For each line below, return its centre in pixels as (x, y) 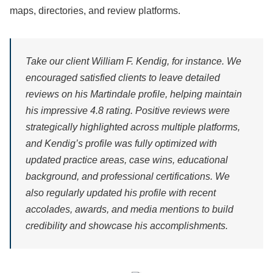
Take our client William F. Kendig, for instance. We (133, 61)
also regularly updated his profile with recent (121, 193)
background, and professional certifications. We (128, 176)
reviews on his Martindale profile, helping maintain (134, 94)
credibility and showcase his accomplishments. (127, 226)
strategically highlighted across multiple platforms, (133, 127)
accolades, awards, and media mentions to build (129, 209)
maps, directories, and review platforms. (95, 11)
